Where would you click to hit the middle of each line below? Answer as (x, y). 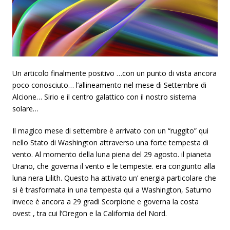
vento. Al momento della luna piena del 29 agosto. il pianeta (112, 154)
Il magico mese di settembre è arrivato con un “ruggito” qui (110, 131)
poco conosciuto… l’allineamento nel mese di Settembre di (109, 85)
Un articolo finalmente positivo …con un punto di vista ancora (114, 73)
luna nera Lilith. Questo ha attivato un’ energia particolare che (114, 178)
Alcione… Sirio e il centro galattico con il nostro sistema (104, 97)
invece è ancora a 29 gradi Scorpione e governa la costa (106, 202)
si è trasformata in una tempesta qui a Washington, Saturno (112, 190)
